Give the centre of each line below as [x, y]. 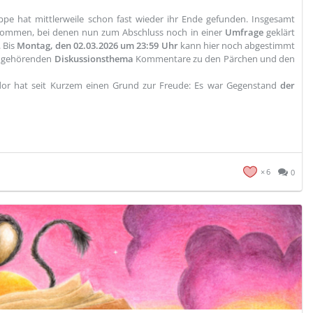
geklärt [281, 32]
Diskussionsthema [94, 59]
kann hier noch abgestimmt [236, 45]
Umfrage [246, 32]
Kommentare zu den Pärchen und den [214, 59]
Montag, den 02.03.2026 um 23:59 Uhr [97, 45]
